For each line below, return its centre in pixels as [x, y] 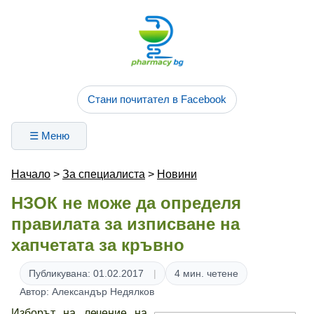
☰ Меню [49, 136]
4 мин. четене [206, 273]
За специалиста [104, 174]
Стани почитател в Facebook [157, 99]
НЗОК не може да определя [126, 203]
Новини [177, 174]
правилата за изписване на [125, 224]
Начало [31, 174]
